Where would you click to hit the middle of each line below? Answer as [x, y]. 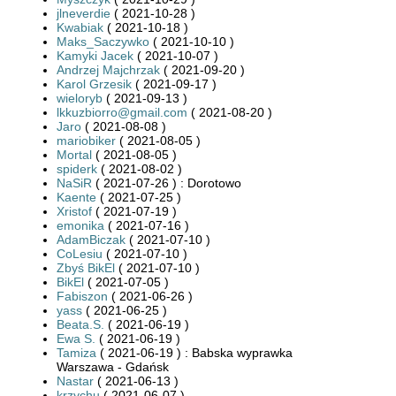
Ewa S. [76, 338]
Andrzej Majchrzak [108, 69]
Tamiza [76, 352]
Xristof [74, 211]
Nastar [75, 381]
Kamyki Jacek [95, 55]
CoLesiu [80, 253]
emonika [80, 225]
